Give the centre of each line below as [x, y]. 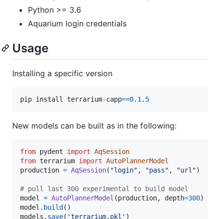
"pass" [157, 170]
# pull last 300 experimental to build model [104, 188]
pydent [51, 151]
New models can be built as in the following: [94, 125]
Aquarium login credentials [77, 23]
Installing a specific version [62, 73]
